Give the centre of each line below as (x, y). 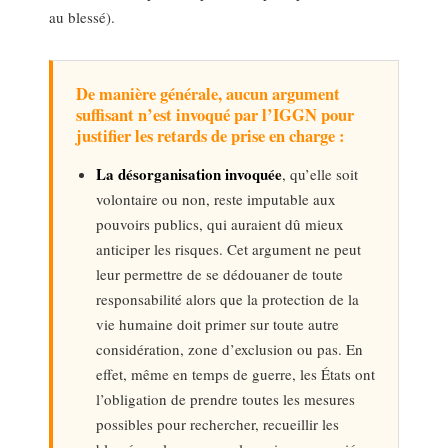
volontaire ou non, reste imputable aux (215, 198)
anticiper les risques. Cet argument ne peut (228, 248)
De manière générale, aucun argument (207, 93)
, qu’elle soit (319, 173)
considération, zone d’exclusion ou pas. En (229, 348)
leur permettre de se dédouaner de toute (219, 273)
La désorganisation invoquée (188, 173)
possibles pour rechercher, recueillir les (217, 423)
